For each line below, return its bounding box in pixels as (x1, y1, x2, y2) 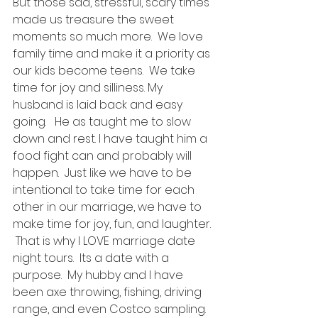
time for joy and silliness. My (13, 79, 165, 96)
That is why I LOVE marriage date (13, 233, 198, 249)
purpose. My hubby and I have (13, 267, 186, 283)
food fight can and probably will (13, 148, 194, 164)
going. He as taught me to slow (13, 114, 194, 130)
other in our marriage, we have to (13, 199, 204, 215)
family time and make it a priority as (13, 45, 213, 62)
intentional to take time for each (13, 182, 197, 198)
